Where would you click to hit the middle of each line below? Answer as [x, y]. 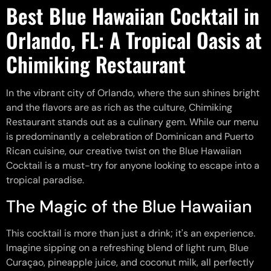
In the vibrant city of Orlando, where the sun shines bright [133, 93]
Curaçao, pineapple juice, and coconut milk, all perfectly [130, 262]
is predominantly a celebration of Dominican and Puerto [130, 137]
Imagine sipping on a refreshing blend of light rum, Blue [127, 247]
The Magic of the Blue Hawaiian [129, 206]
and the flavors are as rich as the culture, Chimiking [119, 108]
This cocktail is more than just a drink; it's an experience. [131, 233]
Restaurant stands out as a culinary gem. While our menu [132, 122]
